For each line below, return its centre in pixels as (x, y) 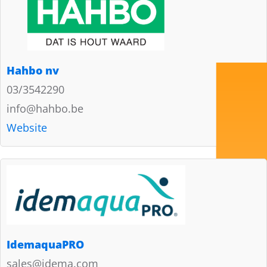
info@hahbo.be (45, 108)
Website (27, 127)
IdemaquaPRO (45, 244)
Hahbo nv (33, 70)
